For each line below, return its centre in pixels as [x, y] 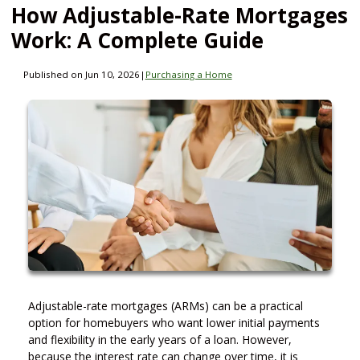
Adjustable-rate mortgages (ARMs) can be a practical [166, 305]
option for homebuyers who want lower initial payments [174, 322]
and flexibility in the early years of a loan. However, [160, 339]
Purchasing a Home [188, 75]
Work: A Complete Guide [137, 40]
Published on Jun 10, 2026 [81, 75]
